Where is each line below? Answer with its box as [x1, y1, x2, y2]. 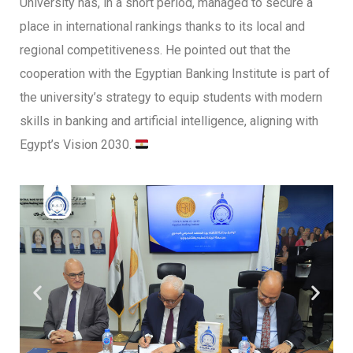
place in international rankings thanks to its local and [20, 19, 305, 35]
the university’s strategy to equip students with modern [20, 90, 322, 106]
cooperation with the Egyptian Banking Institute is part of [20, 66, 330, 82]
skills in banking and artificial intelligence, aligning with [20, 113, 318, 129]
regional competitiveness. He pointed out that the [20, 43, 291, 58]
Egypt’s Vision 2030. [20, 137, 135, 153]
